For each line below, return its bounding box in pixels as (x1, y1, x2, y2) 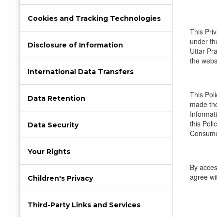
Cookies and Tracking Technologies (28, 14, 161, 23)
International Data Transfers (28, 67, 134, 76)
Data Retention (28, 94, 85, 103)
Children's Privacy (28, 174, 93, 183)
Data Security (28, 121, 78, 129)
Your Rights (28, 147, 70, 156)
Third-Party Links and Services (28, 201, 140, 209)
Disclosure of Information (28, 41, 123, 49)
